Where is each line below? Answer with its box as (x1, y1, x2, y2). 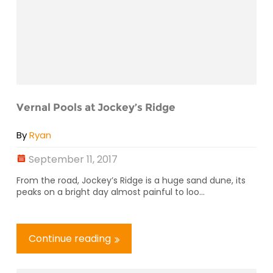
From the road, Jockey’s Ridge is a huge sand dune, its (16, 174, 246, 186)
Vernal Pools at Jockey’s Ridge (16, 101, 175, 113)
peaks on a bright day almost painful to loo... (16, 185, 205, 198)
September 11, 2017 (29, 152, 118, 166)
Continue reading (29, 231, 111, 246)
